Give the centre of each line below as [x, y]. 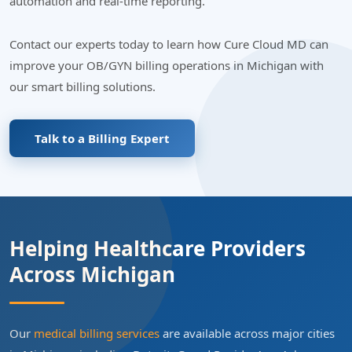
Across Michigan [92, 275]
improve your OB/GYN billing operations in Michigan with [167, 66]
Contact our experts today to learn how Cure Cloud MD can [169, 44]
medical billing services [97, 334]
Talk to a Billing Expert [102, 139]
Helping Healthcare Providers [158, 249]
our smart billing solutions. [82, 87]
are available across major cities [247, 334]
